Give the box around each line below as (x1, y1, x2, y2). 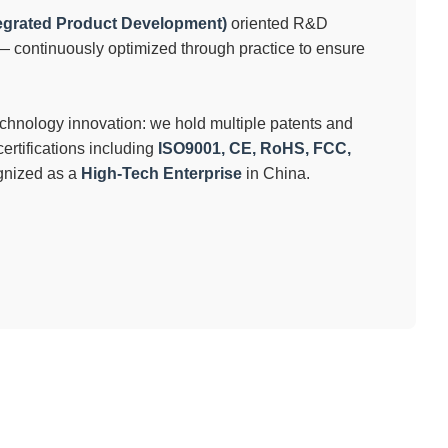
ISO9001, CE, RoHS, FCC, (158, 139, 352, 157)
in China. (242, 164, 311, 182)
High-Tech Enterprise (81, 164, 243, 182)
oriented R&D (227, 14, 329, 32)
